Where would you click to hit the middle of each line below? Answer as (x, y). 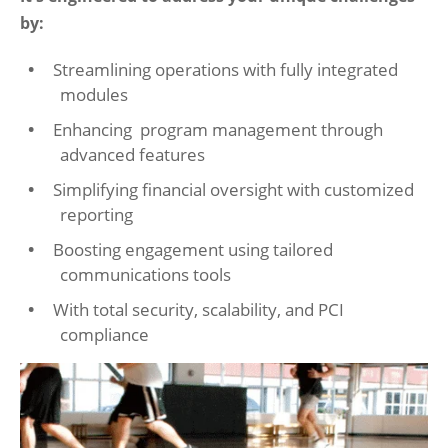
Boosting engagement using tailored (193, 249)
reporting (96, 214)
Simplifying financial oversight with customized (234, 189)
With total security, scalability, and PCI (199, 309)
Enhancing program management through (218, 129)
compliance (104, 334)
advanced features (132, 154)
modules (94, 94)
